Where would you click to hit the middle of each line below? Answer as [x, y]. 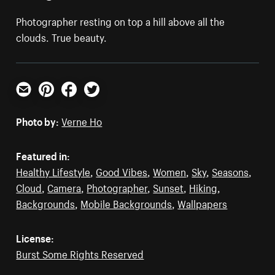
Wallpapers [203, 202]
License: [35, 237]
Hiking [203, 186]
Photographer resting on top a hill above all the [121, 20]
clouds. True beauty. [62, 36]
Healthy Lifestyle [53, 170]
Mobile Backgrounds [126, 202]
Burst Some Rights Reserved [80, 253]
